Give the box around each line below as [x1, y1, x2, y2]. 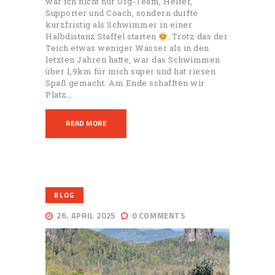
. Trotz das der [167, 31, 228, 42]
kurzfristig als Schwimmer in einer [45, 19, 192, 31]
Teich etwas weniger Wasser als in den [45, 42, 209, 54]
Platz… [45, 89, 72, 101]
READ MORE [65, 117, 107, 130]
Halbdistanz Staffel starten [45, 31, 158, 42]
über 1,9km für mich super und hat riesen [45, 66, 215, 77]
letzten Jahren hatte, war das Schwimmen [45, 54, 220, 66]
